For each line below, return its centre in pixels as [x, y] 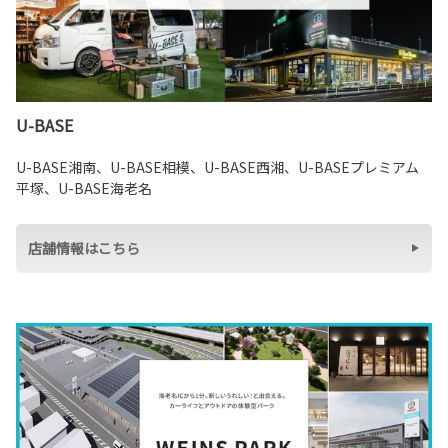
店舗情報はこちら [84, 247]
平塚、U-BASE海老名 [84, 187]
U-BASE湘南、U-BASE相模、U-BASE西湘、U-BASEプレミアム [217, 166]
